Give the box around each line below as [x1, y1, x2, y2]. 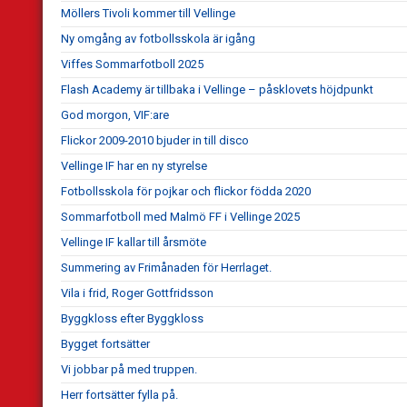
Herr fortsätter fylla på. [61, 388, 178, 402]
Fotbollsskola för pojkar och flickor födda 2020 [61, 184, 311, 199]
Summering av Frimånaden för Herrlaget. [61, 261, 272, 275]
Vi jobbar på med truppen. [61, 362, 197, 377]
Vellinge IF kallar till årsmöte [61, 235, 206, 250]
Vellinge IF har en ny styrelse [61, 159, 207, 174]
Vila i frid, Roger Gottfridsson [61, 286, 213, 301]
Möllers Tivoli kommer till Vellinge [61, 6, 235, 21]
